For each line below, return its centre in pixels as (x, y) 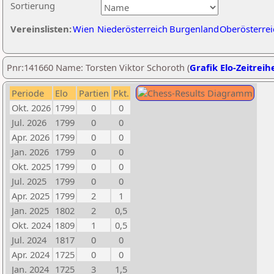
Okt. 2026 (31, 108)
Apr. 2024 (31, 254)
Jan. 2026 (30, 152)
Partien (94, 93)
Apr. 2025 (31, 196)
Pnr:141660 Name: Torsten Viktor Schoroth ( (98, 67)
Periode (28, 93)
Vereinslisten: (41, 29)
